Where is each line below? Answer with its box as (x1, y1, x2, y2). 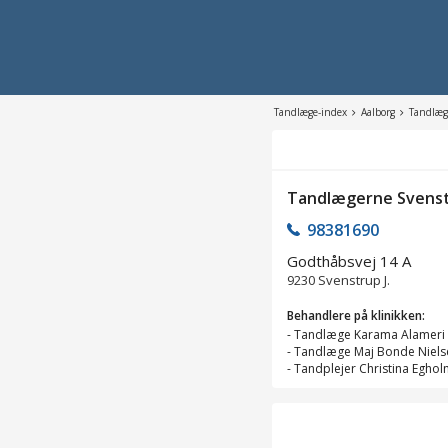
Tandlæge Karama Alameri (294, 325, 445, 343)
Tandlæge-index (274, 105, 347, 119)
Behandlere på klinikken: (287, 306, 425, 324)
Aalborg (361, 105, 395, 119)
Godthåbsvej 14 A (287, 250, 411, 271)
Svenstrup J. (318, 270, 390, 289)
